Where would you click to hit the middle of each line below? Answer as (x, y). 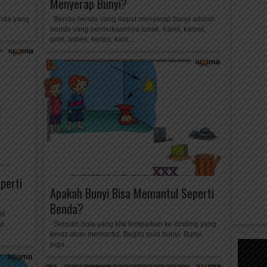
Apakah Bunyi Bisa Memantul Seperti (132, 193)
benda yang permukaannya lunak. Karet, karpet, (128, 29)
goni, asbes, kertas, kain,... (93, 39)
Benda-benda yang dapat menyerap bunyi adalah (133, 19)
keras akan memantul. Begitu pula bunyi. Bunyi (126, 234)
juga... (60, 244)
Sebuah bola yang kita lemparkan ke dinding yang (133, 224)
